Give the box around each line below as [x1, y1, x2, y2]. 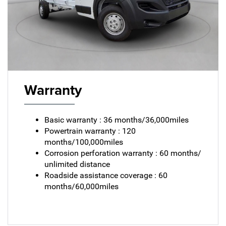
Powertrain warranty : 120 [44, 126, 136, 136]
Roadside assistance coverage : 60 [44, 170, 167, 180]
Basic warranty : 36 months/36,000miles [44, 115, 189, 125]
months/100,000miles [44, 137, 123, 147]
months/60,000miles [44, 181, 119, 191]
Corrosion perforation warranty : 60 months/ [44, 148, 201, 158]
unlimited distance [44, 159, 110, 169]
